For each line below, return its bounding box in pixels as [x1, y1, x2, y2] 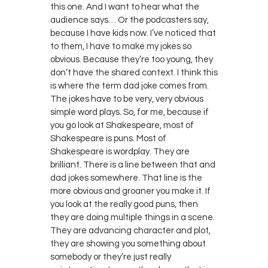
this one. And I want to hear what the [50, 2, 199, 11]
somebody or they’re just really [50, 252, 171, 261]
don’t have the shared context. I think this [50, 68, 218, 77]
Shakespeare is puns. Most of [50, 133, 166, 143]
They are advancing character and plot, [50, 226, 211, 235]
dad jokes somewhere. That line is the [50, 173, 202, 182]
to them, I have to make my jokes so [50, 41, 191, 51]
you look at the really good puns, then [50, 199, 198, 209]
